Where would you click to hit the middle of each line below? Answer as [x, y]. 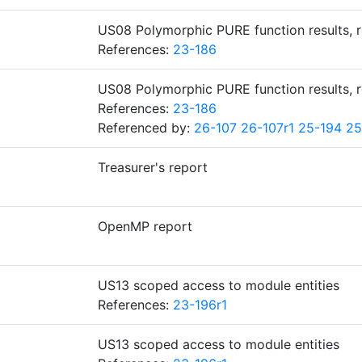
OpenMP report [145, 226]
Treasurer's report [153, 167]
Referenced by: [146, 128]
